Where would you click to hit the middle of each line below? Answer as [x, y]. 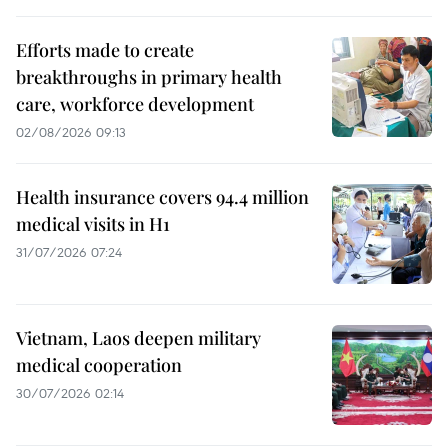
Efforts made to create [105, 49]
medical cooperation [99, 364]
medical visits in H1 [93, 223]
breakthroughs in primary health [149, 76]
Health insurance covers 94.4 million [162, 196]
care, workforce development [135, 103]
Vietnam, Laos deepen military [138, 337]
